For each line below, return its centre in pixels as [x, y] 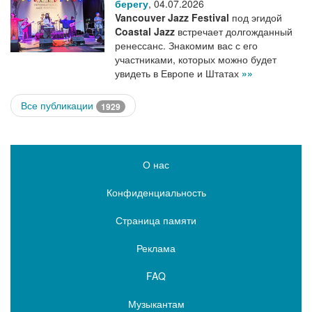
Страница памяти [156, 220]
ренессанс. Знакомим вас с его [186, 45]
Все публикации [58, 105]
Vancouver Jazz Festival [172, 17]
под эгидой [256, 17]
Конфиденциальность [156, 192]
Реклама [156, 248]
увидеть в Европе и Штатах [178, 73]
